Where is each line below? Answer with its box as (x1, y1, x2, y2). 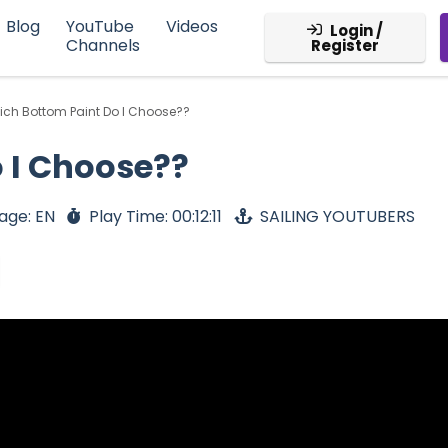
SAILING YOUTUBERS (260, 205, 415, 229)
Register (310, 35, 379, 57)
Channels (65, 34, 140, 58)
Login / (329, 20, 383, 42)
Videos (165, 15, 218, 39)
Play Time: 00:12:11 (89, 205, 222, 229)
